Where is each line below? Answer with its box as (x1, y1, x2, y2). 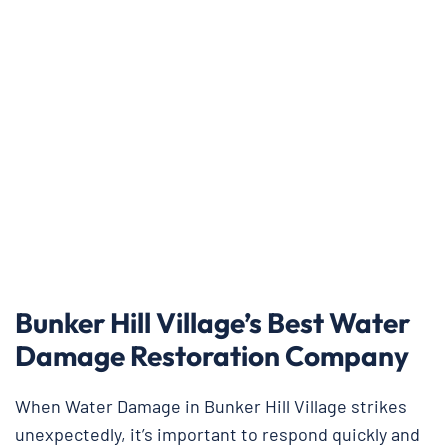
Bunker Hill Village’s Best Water (15, 305, 410, 341)
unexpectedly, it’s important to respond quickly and (15, 423, 420, 446)
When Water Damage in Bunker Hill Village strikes (15, 395, 407, 418)
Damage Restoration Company (15, 338, 409, 374)
